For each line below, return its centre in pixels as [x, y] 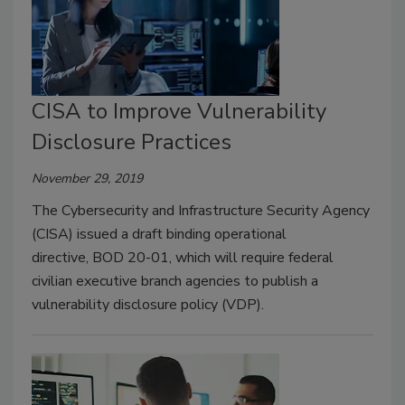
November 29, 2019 [87, 179]
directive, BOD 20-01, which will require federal [183, 258]
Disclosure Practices [132, 142]
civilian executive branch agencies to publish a [175, 282]
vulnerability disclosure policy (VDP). [148, 305]
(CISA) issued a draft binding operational [159, 235]
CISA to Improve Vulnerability [179, 112]
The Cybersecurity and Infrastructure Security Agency [201, 211]
